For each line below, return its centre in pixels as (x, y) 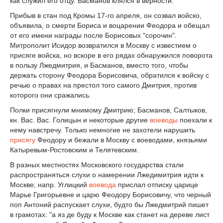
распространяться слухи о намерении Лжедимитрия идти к (107, 174)
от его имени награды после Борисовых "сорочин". (93, 36)
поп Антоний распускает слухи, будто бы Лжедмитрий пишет (109, 204)
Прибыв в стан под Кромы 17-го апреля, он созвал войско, (106, 16)
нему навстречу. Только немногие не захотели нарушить (103, 130)
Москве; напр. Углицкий (50, 184)
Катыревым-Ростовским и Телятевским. (74, 150)
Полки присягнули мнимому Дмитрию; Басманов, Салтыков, (109, 110)
